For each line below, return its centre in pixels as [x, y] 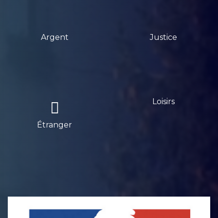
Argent [54, 37]
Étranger [54, 125]
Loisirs [163, 101]
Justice [163, 37]
